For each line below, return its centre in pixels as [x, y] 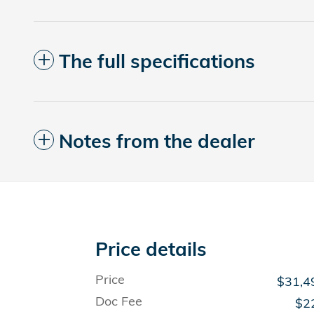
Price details [151, 249]
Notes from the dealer [157, 141]
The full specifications [157, 61]
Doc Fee [119, 301]
